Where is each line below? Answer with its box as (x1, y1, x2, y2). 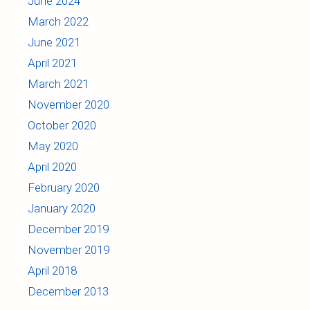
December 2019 (28, 221, 109, 236)
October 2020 (28, 118, 96, 132)
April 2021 (28, 55, 77, 70)
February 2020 (28, 180, 100, 194)
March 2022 (28, 14, 89, 28)
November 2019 (28, 242, 109, 257)
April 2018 (28, 263, 77, 277)
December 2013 (28, 284, 109, 298)
